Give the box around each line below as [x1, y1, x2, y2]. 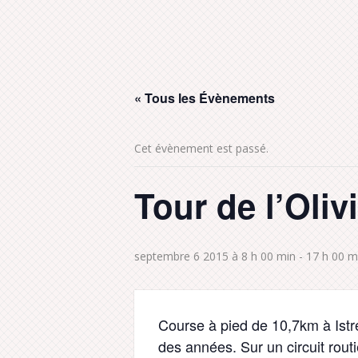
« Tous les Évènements [134, 89, 275, 107]
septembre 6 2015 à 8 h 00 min [134, 249, 296, 264]
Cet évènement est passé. [134, 141, 268, 156]
